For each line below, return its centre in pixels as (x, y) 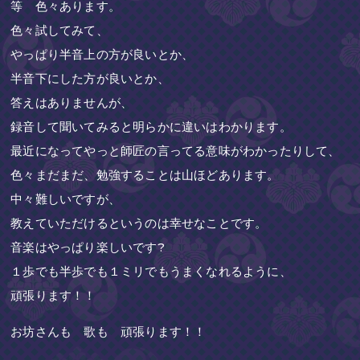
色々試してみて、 (59, 30)
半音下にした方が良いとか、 (90, 78)
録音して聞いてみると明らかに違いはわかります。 (151, 126)
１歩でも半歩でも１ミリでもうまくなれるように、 (151, 271)
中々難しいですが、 (66, 198)
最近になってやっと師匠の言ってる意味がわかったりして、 (176, 150)
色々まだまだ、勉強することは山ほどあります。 (145, 174)
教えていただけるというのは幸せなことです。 (139, 223)
